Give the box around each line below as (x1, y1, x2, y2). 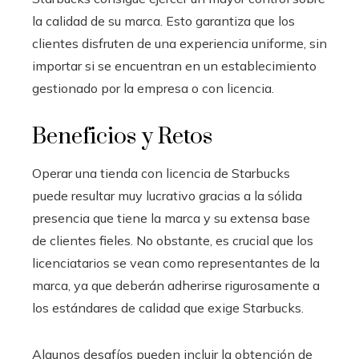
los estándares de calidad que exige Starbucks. (32, 300, 304, 317)
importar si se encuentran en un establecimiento (32, 58, 317, 75)
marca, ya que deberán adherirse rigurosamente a (32, 277, 320, 294)
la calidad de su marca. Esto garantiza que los (32, 13, 295, 30)
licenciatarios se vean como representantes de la (32, 255, 320, 272)
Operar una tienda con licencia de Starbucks (32, 165, 290, 182)
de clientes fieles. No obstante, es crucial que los (32, 232, 313, 249)
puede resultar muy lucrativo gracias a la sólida (32, 188, 302, 204)
